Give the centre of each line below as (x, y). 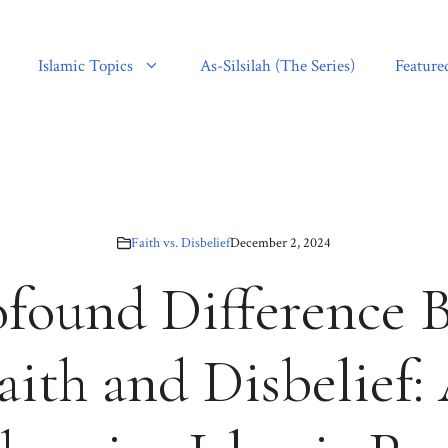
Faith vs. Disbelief (180, 242)
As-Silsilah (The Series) (277, 66)
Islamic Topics (85, 66)
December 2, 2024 (280, 242)
